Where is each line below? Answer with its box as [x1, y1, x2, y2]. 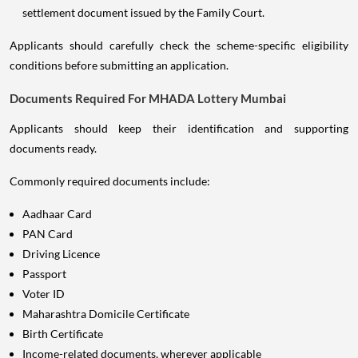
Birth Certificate [22, 326, 103, 340]
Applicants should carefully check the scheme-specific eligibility [10, 38, 348, 52]
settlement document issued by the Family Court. [22, 5, 265, 19]
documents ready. [10, 141, 97, 155]
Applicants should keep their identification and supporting [10, 121, 348, 135]
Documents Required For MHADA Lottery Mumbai [10, 90, 286, 105]
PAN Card [22, 226, 73, 241]
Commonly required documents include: [10, 173, 210, 188]
